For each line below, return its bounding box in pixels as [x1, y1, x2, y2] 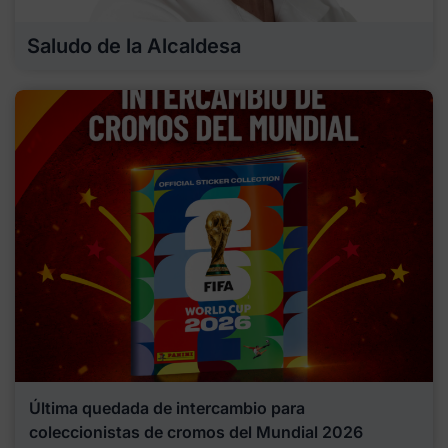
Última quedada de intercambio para [29, 398, 305, 419]
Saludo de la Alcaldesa [27, 33, 241, 58]
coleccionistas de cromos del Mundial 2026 [29, 422, 363, 443]
